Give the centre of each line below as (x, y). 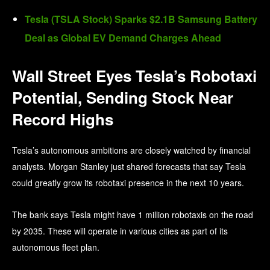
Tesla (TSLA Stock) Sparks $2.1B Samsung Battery (141, 19)
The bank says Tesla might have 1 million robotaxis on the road (133, 215)
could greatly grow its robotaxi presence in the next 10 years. (128, 183)
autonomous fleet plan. (56, 247)
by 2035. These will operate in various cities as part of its (120, 231)
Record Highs (63, 119)
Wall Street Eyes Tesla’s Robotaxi (134, 76)
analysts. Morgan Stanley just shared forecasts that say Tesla (129, 167)
